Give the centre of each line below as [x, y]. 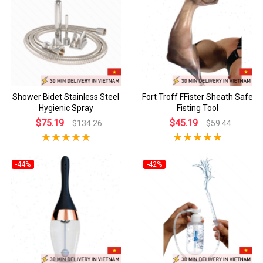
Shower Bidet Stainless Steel [66, 97]
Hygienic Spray [66, 108]
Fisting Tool [197, 108]
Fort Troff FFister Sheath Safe [197, 97]
